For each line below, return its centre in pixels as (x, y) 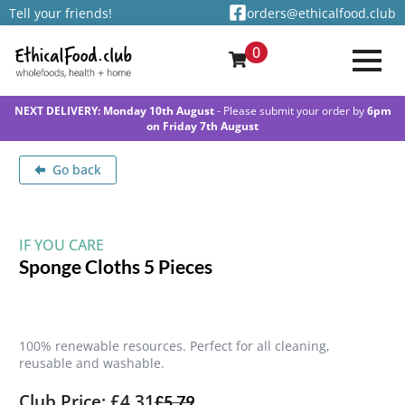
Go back (77, 170)
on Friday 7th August (202, 126)
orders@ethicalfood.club (321, 13)
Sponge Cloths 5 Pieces (115, 267)
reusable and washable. (91, 363)
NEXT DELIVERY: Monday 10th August (114, 111)
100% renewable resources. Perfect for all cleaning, (174, 346)
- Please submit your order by (290, 111)
